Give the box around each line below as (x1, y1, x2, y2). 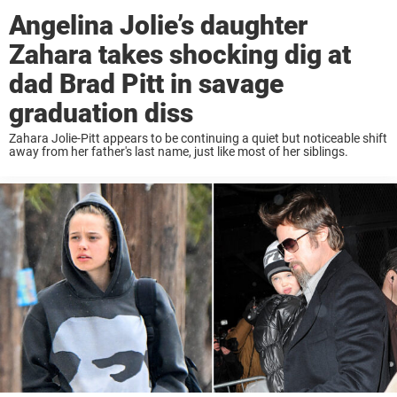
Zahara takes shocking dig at (9, 38, 351, 70)
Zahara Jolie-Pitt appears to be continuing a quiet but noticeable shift (9, 130, 387, 145)
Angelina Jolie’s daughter (9, 9, 307, 41)
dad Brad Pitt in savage (9, 67, 284, 99)
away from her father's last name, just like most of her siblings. (9, 144, 348, 159)
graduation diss (9, 97, 193, 128)
